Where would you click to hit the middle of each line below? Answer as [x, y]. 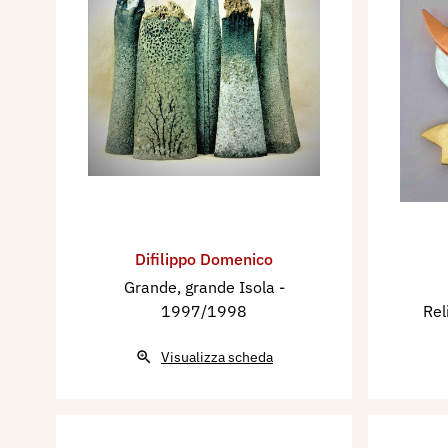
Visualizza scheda [217, 356]
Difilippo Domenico [204, 258]
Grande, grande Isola [201, 286]
